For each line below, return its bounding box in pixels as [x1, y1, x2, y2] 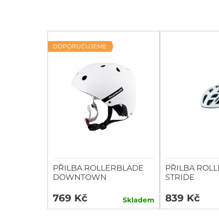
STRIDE [165, 173, 195, 182]
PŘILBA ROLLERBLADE [53, 163, 144, 173]
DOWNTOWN [53, 173, 107, 182]
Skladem [123, 196, 154, 204]
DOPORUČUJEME [53, 43, 107, 50]
